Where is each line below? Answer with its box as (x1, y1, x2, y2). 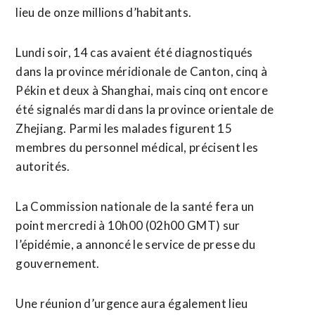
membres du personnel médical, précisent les (15, 140, 259, 155)
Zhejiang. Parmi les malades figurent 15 (15, 121, 232, 136)
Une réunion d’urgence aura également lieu (15, 296, 248, 311)
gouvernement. (15, 256, 100, 271)
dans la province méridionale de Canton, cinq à (15, 64, 268, 79)
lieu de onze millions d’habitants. (15, 5, 192, 20)
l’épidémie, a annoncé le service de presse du (15, 237, 256, 252)
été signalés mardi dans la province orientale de (15, 102, 274, 117)
